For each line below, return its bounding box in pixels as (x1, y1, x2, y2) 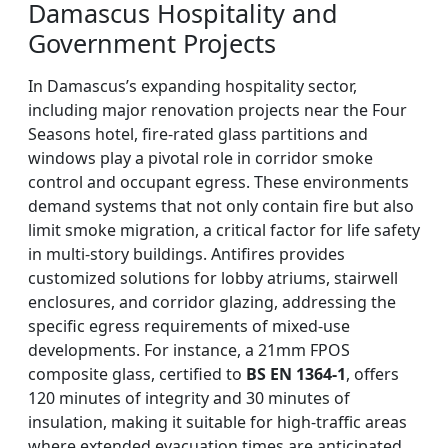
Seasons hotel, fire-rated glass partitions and (28, 123, 368, 146)
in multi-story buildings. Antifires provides (28, 243, 345, 266)
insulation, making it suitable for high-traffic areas (28, 411, 407, 434)
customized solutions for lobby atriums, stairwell (28, 267, 398, 290)
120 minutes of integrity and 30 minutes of (28, 387, 350, 410)
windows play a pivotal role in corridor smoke (28, 147, 373, 170)
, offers (346, 363, 399, 386)
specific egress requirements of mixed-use (28, 315, 350, 338)
